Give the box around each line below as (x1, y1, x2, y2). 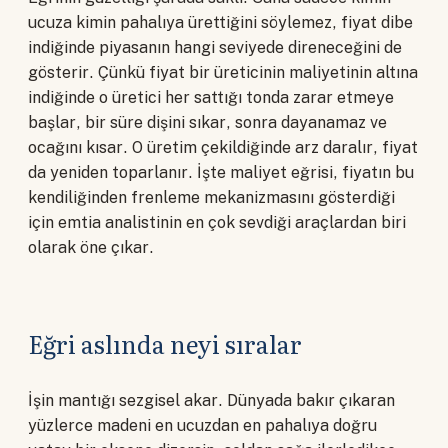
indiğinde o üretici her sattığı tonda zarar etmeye (28, 88, 394, 108)
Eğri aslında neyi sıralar (28, 326, 302, 362)
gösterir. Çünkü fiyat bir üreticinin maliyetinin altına (28, 63, 418, 83)
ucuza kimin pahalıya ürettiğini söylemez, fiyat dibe (28, 13, 413, 33)
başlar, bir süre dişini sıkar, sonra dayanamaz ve (28, 113, 387, 133)
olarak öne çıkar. (28, 238, 154, 258)
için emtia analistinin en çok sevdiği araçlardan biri (28, 213, 406, 233)
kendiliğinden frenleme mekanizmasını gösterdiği (28, 188, 395, 208)
